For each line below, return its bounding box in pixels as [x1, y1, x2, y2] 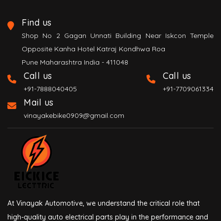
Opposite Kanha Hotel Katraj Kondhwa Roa [22, 44, 165, 54]
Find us [22, 17, 52, 29]
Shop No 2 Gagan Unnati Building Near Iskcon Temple [22, 31, 214, 40]
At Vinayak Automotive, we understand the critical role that [7, 199, 200, 208]
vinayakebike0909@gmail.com [24, 111, 124, 120]
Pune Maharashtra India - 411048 [22, 58, 128, 67]
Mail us [24, 97, 54, 109]
